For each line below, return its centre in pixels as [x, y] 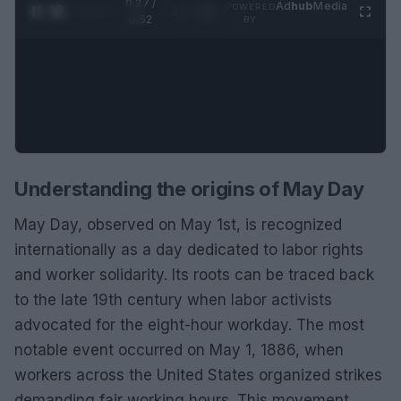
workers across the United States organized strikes [198, 375]
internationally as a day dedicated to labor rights [189, 249]
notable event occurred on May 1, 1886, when [179, 350]
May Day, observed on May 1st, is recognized [178, 224]
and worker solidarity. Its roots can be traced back [194, 274]
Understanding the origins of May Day [189, 188]
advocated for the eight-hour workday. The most [189, 324]
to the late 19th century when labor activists [173, 299]
